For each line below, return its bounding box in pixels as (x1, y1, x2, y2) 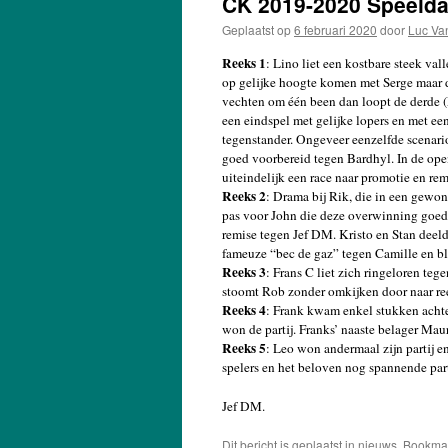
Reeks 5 (222, 338, 266, 358)
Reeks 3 (222, 262, 266, 282)
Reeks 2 (222, 186, 266, 206)
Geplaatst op (222, 21, 291, 38)
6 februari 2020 (294, 21, 377, 38)
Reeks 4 (222, 300, 266, 320)
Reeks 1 (222, 53, 266, 73)
